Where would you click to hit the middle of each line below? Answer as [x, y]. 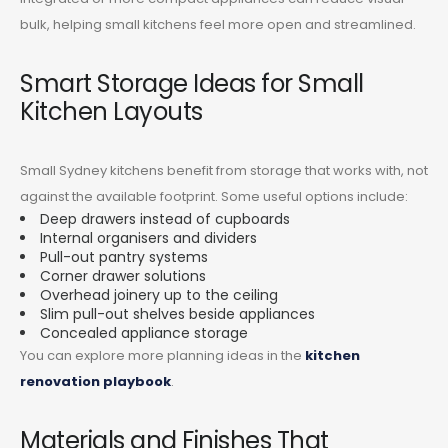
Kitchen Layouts [111, 111]
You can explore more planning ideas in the [161, 355]
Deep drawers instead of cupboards [165, 218]
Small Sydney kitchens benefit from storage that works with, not [224, 170]
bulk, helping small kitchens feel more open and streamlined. [218, 24]
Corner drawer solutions [123, 275]
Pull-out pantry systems [124, 256]
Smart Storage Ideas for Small [192, 83]
